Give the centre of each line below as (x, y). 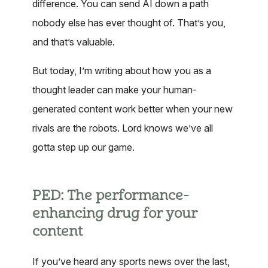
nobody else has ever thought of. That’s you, (129, 23)
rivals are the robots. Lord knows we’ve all (123, 128)
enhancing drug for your (115, 214)
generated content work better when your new (133, 109)
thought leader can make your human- (115, 90)
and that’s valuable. (74, 42)
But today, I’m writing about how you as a (122, 71)
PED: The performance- (111, 196)
